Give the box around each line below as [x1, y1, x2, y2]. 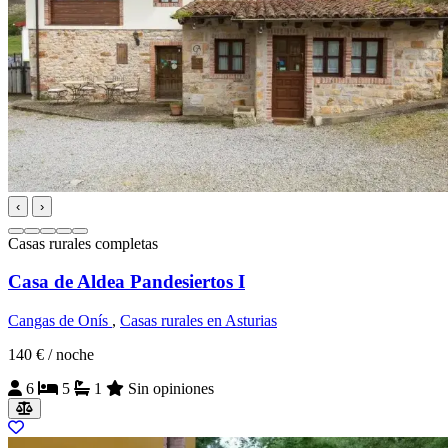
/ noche [48, 345, 94, 363]
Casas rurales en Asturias [120, 311, 277, 329]
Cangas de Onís [8, 311, 112, 329]
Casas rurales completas [8, 234, 158, 252]
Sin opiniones [124, 379, 214, 397]
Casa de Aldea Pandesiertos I [8, 271, 245, 293]
